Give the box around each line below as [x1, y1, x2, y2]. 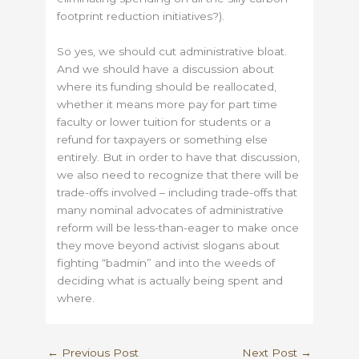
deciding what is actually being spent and [57, 274, 284, 288]
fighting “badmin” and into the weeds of [57, 256, 276, 270]
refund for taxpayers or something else [57, 133, 268, 147]
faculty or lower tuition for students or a [57, 115, 272, 129]
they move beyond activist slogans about [57, 239, 280, 252]
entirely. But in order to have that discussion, [57, 151, 301, 164]
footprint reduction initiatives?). [57, 10, 225, 23]
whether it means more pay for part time [57, 98, 278, 111]
